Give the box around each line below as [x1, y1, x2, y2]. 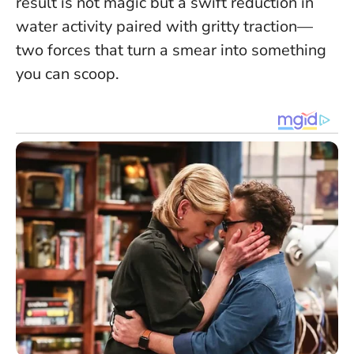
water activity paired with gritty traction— [16, 16, 313, 38]
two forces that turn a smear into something [16, 40, 326, 62]
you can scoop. [16, 63, 119, 85]
